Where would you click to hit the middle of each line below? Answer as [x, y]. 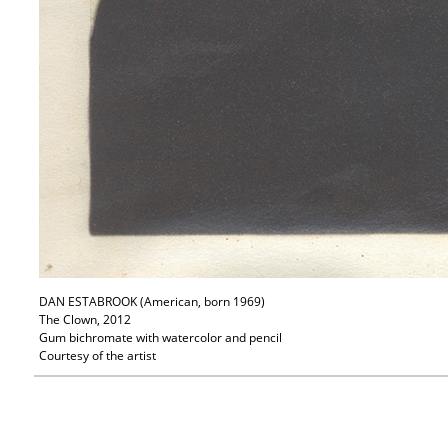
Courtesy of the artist [98, 356]
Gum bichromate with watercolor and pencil [161, 338]
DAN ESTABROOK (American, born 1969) [152, 302]
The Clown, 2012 [85, 320]
